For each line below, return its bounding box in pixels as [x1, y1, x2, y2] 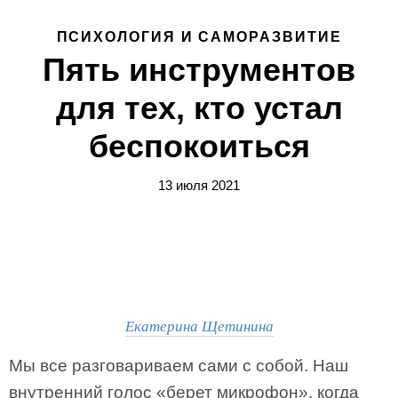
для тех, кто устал [55, 90, 343, 126]
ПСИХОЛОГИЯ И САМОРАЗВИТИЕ [56, 29, 342, 44]
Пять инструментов [43, 52, 355, 88]
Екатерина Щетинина [124, 315, 274, 336]
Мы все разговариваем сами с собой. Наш [9, 356, 348, 375]
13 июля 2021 [158, 178, 240, 193]
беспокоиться [88, 128, 310, 164]
